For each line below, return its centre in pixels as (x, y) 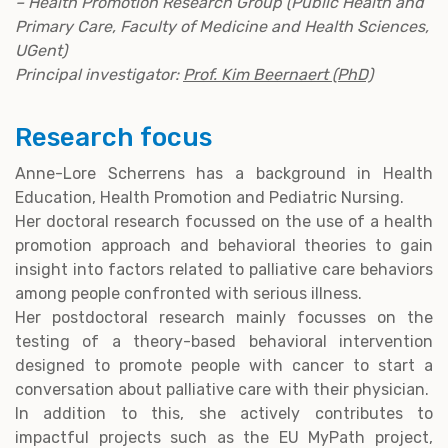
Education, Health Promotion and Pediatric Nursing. (211, 197)
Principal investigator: (99, 74)
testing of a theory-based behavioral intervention (224, 341)
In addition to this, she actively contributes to (224, 413)
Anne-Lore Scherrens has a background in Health (224, 173)
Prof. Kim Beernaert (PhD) (278, 74)
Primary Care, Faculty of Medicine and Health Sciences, (222, 26)
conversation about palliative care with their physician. (224, 389)
